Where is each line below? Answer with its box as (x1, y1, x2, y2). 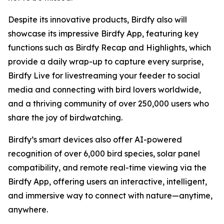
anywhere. (8, 204, 48, 215)
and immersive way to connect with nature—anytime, (8, 190, 212, 201)
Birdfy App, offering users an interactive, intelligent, (8, 176, 207, 187)
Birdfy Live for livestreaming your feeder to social (8, 70, 200, 81)
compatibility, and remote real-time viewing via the (8, 162, 206, 173)
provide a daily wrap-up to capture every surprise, (8, 56, 203, 67)
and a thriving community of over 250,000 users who (8, 98, 209, 109)
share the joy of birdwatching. (8, 112, 122, 123)
